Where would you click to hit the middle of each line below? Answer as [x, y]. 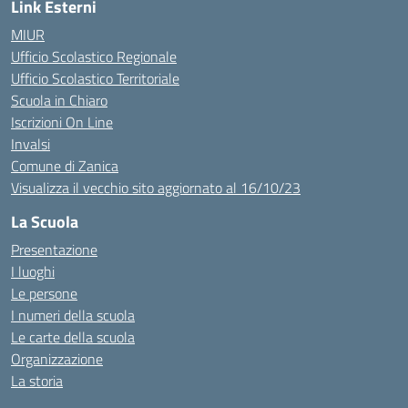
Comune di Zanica [65, 166]
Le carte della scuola [73, 337]
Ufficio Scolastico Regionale [94, 56]
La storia [37, 381]
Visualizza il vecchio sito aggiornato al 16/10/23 [156, 188]
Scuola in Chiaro [59, 100]
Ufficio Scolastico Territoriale [95, 78]
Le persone [44, 293]
